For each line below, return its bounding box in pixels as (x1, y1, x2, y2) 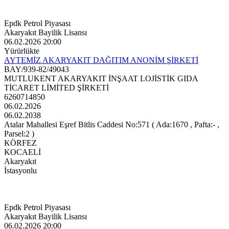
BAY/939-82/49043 (4, 65, 69, 74)
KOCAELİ (4, 148, 41, 157)
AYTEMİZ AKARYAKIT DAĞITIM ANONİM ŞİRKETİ (4, 56, 198, 65)
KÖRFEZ (4, 139, 37, 148)
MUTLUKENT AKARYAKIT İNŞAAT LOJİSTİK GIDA (4, 74, 198, 83)
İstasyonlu (4, 166, 37, 175)
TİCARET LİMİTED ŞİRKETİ (4, 83, 109, 93)
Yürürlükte (4, 47, 39, 56)
